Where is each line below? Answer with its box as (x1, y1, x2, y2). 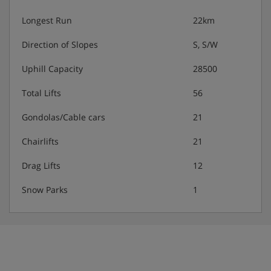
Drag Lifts (22, 160, 60, 172)
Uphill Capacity (22, 63, 83, 75)
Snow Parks (22, 184, 68, 196)
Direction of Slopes (22, 39, 98, 51)
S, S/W (193, 39, 218, 51)
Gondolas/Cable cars (22, 111, 105, 123)
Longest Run (22, 15, 72, 27)
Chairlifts (22, 135, 59, 148)
